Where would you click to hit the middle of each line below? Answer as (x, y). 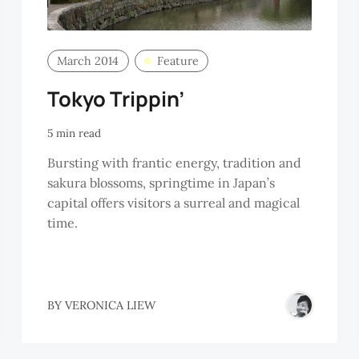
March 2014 (88, 61)
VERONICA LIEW (110, 305)
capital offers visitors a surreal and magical (173, 203)
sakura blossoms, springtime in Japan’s (161, 183)
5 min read (74, 133)
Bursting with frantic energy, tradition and (174, 163)
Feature (177, 61)
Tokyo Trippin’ (115, 99)
